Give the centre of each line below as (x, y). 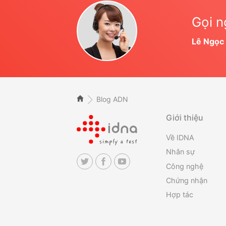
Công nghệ (184, 166)
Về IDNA (180, 138)
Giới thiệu (184, 118)
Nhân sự (180, 152)
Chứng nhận (186, 180)
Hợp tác (179, 195)
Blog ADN (112, 99)
